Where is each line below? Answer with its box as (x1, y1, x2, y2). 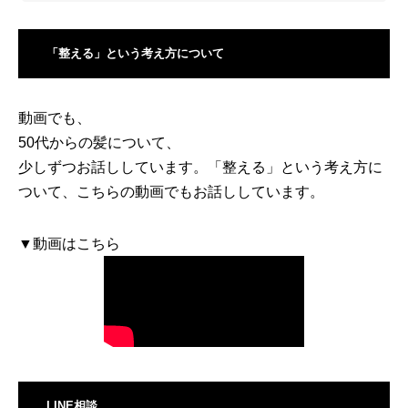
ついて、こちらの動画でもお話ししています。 (18, 184, 324, 199)
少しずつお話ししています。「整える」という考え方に (18, 159, 382, 175)
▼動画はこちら (18, 236, 120, 251)
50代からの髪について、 (18, 135, 180, 150)
